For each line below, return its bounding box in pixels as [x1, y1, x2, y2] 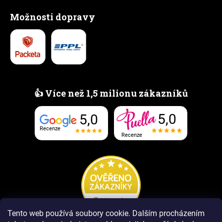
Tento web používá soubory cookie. [7, 209, 130, 218]
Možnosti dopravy [10, 11, 95, 23]
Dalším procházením [132, 209, 205, 218]
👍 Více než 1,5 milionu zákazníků [34, 87, 188, 100]
